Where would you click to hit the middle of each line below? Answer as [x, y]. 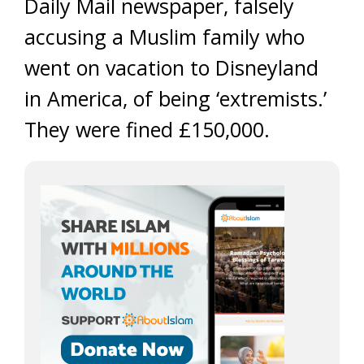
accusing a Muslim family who [165, 37]
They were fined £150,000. [147, 129]
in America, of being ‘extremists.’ [175, 98]
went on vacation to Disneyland [171, 67]
